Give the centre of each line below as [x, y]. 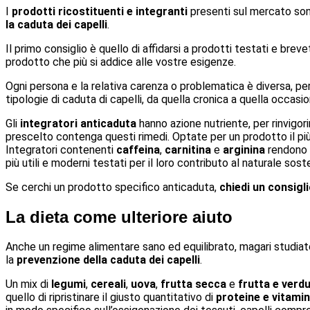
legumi [69, 284]
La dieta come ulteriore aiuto [119, 217]
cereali [108, 284]
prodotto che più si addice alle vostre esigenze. [121, 62]
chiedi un [242, 187]
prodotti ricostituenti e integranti [100, 11]
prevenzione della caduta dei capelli [108, 260]
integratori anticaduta [78, 123]
